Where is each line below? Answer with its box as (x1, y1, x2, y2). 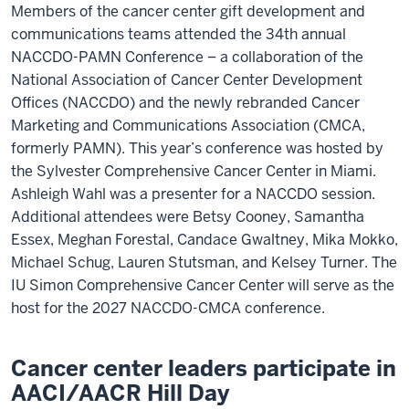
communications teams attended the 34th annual (11, 24, 346, 44)
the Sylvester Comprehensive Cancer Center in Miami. (11, 161, 376, 181)
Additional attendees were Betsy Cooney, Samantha (11, 206, 364, 226)
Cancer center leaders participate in (11, 353, 396, 383)
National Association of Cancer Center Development (11, 69, 362, 89)
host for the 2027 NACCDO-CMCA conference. (11, 298, 325, 318)
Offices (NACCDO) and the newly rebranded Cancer (11, 92, 360, 112)
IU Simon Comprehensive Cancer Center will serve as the (11, 275, 394, 295)
